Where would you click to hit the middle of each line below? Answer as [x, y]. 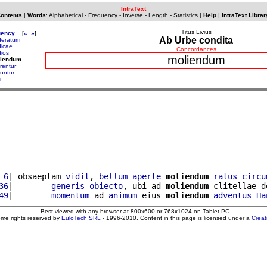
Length [158, 15]
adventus [232, 195]
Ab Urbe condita [196, 40]
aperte [147, 176]
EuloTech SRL [81, 218]
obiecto [106, 186]
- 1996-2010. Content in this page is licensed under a [176, 218]
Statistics [185, 15]
